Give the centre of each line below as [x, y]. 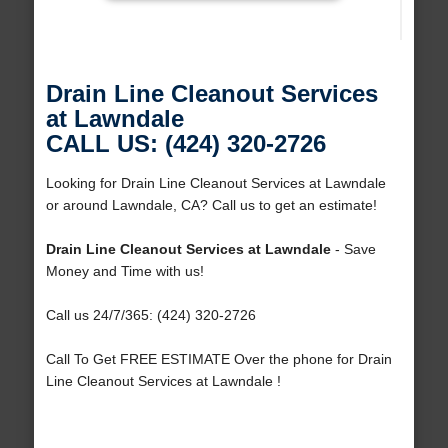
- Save [353, 249]
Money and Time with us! [124, 271]
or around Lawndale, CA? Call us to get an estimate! [211, 205]
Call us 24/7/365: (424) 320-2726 [150, 315]
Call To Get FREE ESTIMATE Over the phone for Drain [218, 359]
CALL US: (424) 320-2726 [185, 144]
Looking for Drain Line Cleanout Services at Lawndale [215, 183]
